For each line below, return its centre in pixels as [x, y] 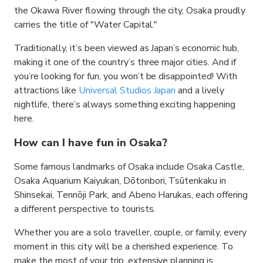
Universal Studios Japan [127, 90]
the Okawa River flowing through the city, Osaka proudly [130, 11]
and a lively [200, 90]
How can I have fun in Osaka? [91, 143]
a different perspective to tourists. [85, 209]
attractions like [46, 90]
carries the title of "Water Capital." [86, 25]
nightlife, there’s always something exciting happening [125, 104]
